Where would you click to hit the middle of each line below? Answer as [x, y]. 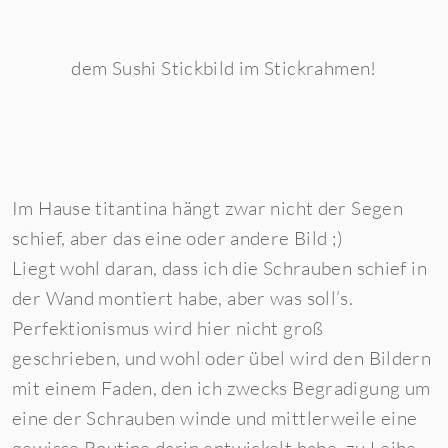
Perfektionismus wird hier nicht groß [168, 328]
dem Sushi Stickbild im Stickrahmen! [224, 68]
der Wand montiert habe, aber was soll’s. [183, 298]
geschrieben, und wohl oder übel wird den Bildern [222, 358]
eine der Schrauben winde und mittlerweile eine [215, 418]
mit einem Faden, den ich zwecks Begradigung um [221, 388]
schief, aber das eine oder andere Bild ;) [178, 238]
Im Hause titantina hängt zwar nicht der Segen [208, 208]
